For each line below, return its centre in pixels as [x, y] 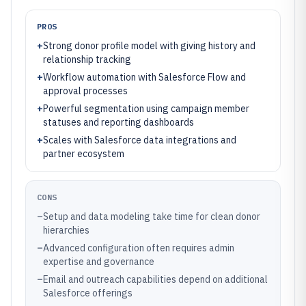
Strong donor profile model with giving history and [149, 46]
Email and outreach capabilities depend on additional [155, 279]
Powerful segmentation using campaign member [146, 109]
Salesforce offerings [88, 293]
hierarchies [66, 230]
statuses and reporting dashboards [119, 122]
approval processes [85, 91]
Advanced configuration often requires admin [139, 248]
